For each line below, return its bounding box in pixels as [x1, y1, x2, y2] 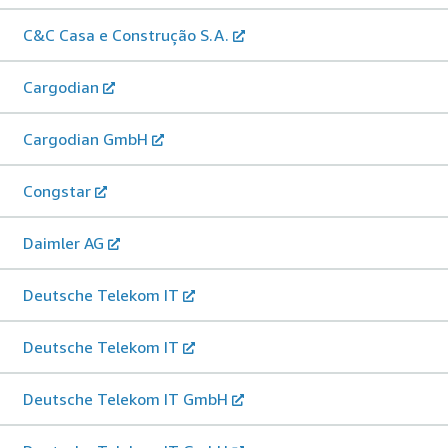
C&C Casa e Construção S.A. [23, 24, 229, 45]
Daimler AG [23, 232, 104, 253]
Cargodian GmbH [23, 128, 148, 149]
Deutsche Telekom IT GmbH [23, 388, 228, 409]
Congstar [23, 180, 91, 201]
